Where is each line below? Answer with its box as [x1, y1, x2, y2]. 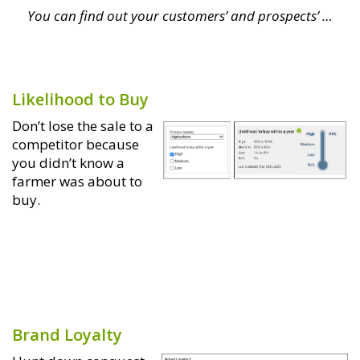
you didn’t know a [12, 153, 125, 172]
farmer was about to [12, 171, 142, 190]
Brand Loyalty [12, 323, 122, 346]
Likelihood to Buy [12, 88, 149, 110]
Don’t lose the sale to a [12, 116, 153, 135]
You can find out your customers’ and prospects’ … [27, 6, 333, 25]
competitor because [12, 134, 139, 153]
